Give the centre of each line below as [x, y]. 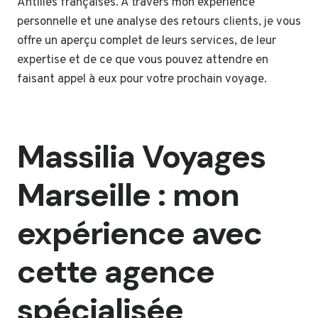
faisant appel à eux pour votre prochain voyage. [142, 80]
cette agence [116, 271]
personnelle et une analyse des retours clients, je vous [159, 22]
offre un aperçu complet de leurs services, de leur [147, 42]
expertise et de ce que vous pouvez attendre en [143, 61]
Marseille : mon [128, 194]
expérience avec [139, 233]
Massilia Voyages [141, 156]
